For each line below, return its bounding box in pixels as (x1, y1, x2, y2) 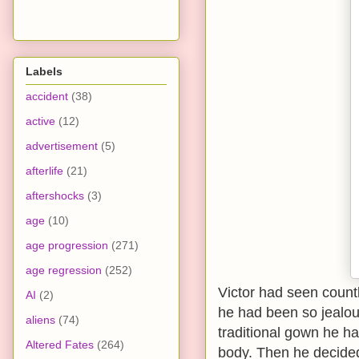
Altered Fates (26, 337, 94, 351)
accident (26, 89, 68, 103)
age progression (26, 238, 108, 252)
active (26, 114, 55, 127)
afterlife (26, 163, 63, 177)
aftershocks (26, 188, 84, 202)
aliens (26, 313, 55, 326)
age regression (26, 263, 102, 276)
